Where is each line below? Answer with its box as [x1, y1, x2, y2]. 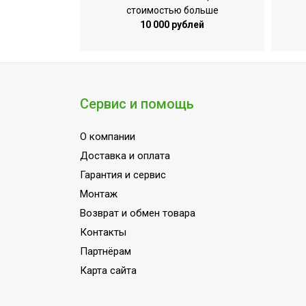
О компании [80, 130, 135, 143]
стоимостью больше [126, 5, 219, 16]
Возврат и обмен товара [80, 207, 195, 220]
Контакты [80, 226, 126, 239]
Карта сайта [80, 264, 137, 277]
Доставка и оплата [80, 150, 170, 163]
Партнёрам [80, 245, 131, 258]
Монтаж [80, 188, 117, 201]
